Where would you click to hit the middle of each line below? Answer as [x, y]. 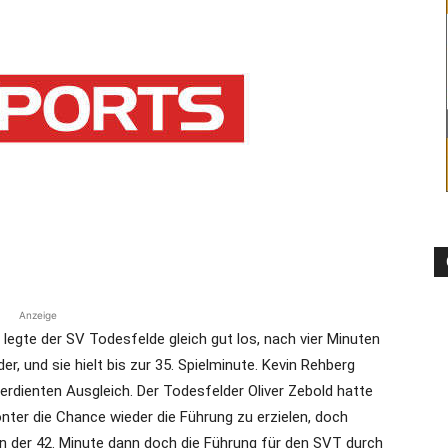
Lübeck [246, 339]
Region [245, 209]
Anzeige [38, 315]
